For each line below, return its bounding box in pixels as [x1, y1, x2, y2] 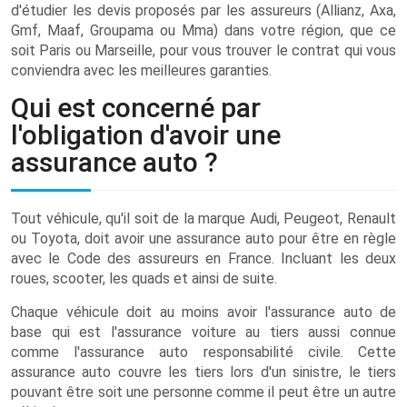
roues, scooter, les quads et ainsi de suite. [11, 270, 277, 287]
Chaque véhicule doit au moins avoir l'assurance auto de [11, 303, 396, 321]
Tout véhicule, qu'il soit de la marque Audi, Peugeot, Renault [11, 210, 396, 227]
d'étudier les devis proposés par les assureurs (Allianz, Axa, [11, 2, 396, 19]
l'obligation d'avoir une [11, 119, 281, 151]
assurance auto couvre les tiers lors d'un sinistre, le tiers [11, 363, 396, 381]
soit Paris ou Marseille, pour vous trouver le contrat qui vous [11, 42, 396, 59]
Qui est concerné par [11, 92, 261, 124]
